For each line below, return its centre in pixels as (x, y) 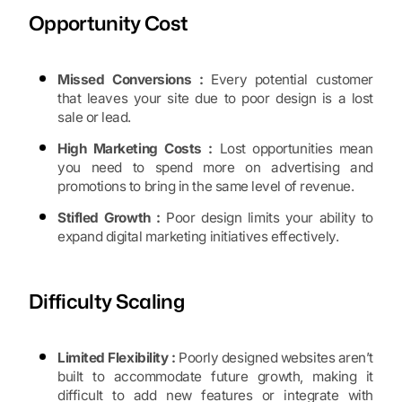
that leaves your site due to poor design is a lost (215, 99)
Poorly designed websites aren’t (274, 358)
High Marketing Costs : (135, 149)
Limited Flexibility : (117, 358)
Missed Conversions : (131, 80)
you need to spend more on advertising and (215, 168)
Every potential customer (288, 80)
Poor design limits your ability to (267, 218)
